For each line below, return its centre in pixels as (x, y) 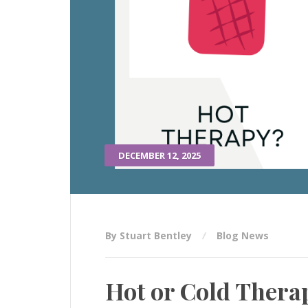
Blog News (243, 236)
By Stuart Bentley (150, 236)
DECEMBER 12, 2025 (159, 156)
